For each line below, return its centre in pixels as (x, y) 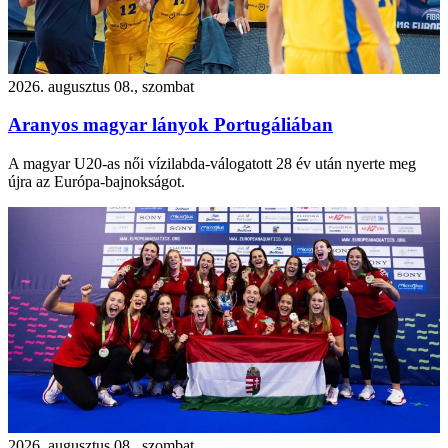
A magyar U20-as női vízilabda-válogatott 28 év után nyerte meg (212, 164)
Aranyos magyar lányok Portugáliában (170, 125)
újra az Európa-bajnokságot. (96, 182)
